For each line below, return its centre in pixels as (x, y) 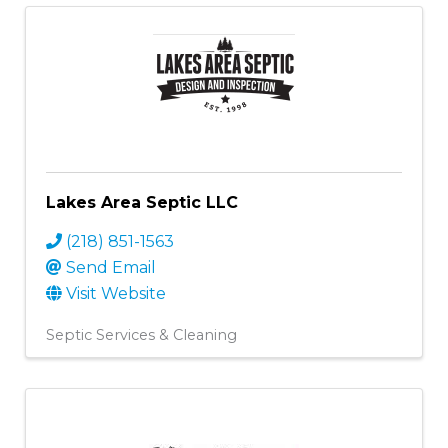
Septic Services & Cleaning (141, 334)
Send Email (111, 267)
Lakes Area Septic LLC (142, 202)
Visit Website (116, 293)
